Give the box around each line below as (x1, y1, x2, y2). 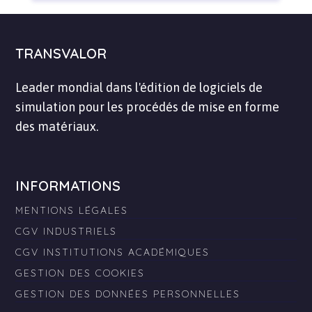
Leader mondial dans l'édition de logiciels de (15, 80, 263, 95)
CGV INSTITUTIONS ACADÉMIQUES (15, 246, 210, 259)
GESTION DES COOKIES (15, 267, 146, 280)
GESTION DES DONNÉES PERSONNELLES (15, 288, 241, 301)
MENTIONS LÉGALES (15, 204, 129, 217)
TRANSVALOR (15, 45, 107, 63)
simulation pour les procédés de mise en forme (15, 100, 280, 115)
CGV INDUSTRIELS (15, 225, 118, 238)
